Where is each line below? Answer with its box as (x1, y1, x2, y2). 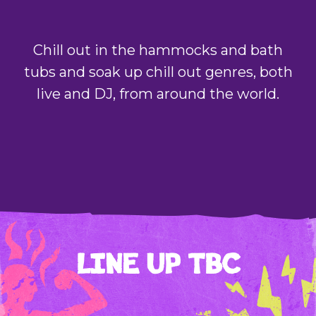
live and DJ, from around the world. (37, 85, 279, 103)
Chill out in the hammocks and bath (33, 42, 283, 59)
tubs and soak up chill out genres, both (23, 63, 293, 81)
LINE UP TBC (76, 247, 240, 281)
